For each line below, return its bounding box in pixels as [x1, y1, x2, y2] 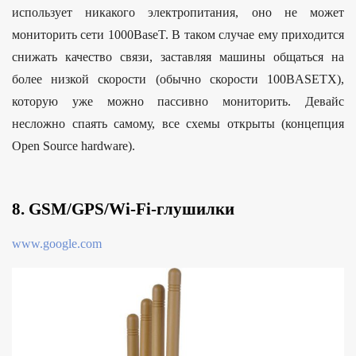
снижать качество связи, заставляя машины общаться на [12, 50, 344, 64]
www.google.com [12, 237, 102, 251]
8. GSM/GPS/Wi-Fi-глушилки [12, 199, 234, 219]
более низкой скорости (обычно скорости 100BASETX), [12, 72, 344, 87]
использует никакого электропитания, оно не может [12, 6, 344, 20]
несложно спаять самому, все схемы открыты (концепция [12, 117, 344, 131]
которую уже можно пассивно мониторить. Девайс [12, 95, 344, 109]
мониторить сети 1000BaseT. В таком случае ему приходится [12, 28, 344, 42]
